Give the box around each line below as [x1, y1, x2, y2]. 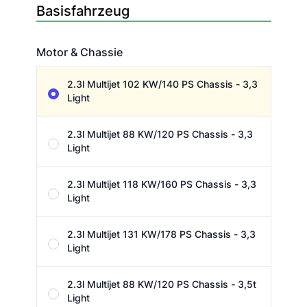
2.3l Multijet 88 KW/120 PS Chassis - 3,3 [66, 128, 253, 140]
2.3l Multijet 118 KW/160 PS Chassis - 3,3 [66, 178, 256, 191]
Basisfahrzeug [36, 3, 130, 20]
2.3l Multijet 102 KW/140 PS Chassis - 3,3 [66, 78, 258, 90]
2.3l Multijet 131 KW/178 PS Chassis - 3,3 [66, 228, 256, 241]
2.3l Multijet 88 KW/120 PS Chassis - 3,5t [66, 278, 256, 291]
